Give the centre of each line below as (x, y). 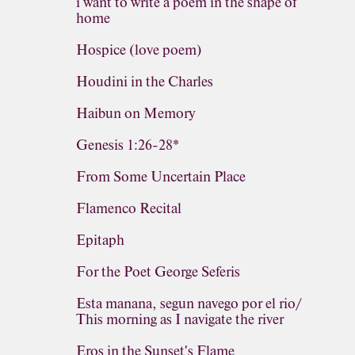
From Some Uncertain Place (161, 177)
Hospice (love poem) (139, 50)
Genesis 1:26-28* (128, 145)
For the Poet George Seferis (158, 272)
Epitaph (100, 240)
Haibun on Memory (136, 113)
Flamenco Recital (129, 208)
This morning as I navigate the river (180, 319)
